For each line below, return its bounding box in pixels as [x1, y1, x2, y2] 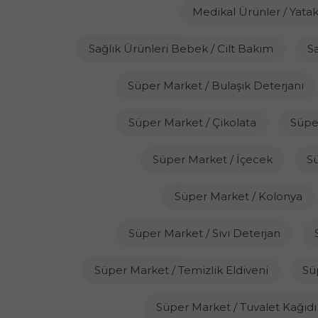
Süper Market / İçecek [153, 153, 273, 166]
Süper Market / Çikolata [128, 116, 256, 129]
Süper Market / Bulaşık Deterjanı [128, 79, 304, 92]
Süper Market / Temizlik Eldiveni [94, 263, 268, 277]
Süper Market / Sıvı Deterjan [128, 226, 280, 240]
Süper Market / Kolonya [175, 190, 302, 203]
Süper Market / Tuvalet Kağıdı [155, 300, 317, 314]
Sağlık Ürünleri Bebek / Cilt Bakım [88, 42, 273, 55]
